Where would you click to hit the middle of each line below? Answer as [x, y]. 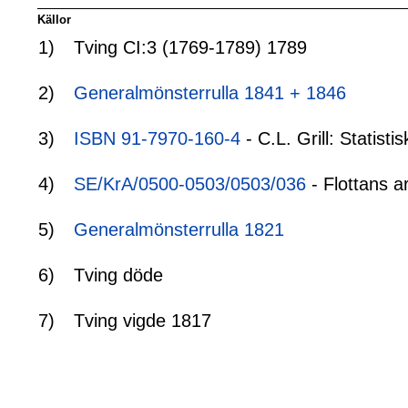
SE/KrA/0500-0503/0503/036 [190, 184]
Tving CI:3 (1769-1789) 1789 [190, 48]
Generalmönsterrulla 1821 [179, 230]
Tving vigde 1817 [143, 321]
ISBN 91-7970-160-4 [157, 139]
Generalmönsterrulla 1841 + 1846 [210, 93]
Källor [54, 20]
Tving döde [118, 275]
